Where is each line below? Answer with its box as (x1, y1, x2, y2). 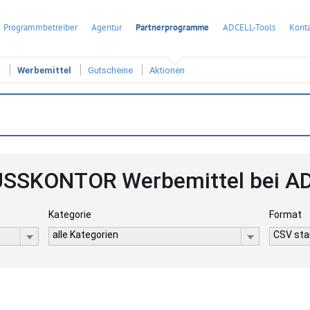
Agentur (91, 21, 122, 33)
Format (269, 209, 302, 220)
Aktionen (149, 65, 185, 76)
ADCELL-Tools (223, 21, 275, 33)
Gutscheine (88, 65, 133, 76)
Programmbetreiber (3, 21, 77, 33)
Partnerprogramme (136, 21, 209, 33)
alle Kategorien (52, 229, 118, 240)
